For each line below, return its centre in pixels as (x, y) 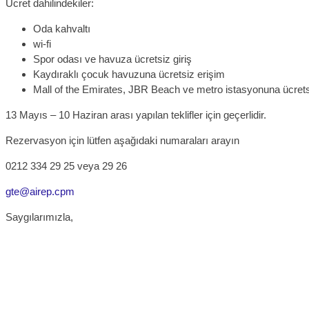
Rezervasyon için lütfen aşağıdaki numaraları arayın (122, 140)
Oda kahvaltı (62, 29)
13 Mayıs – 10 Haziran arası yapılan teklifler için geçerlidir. (136, 115)
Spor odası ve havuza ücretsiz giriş (112, 59)
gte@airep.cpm (40, 191)
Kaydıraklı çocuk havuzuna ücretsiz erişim (129, 74)
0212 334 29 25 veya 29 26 (66, 166)
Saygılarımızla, (39, 217)
